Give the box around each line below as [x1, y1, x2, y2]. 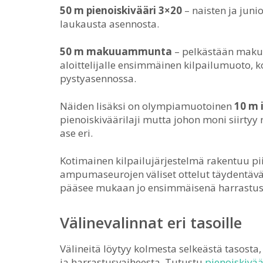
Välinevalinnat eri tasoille [60, 212, 242, 233]
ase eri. [60, 126, 93, 140]
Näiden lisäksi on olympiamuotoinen [60, 99, 234, 113]
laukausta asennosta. [60, 17, 159, 31]
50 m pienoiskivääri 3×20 [60, 4, 182, 17]
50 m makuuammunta [60, 45, 172, 58]
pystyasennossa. [60, 72, 136, 85]
